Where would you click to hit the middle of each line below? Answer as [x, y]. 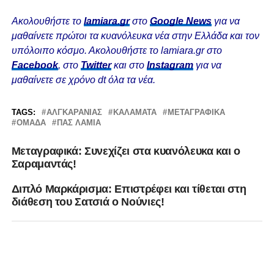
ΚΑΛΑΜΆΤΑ [135, 113]
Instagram [170, 65]
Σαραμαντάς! [44, 164]
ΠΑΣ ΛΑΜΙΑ [79, 123]
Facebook [35, 65]
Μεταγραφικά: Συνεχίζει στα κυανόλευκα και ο [126, 151]
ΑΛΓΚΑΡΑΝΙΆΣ [74, 113]
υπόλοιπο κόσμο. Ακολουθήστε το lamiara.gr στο [117, 51]
